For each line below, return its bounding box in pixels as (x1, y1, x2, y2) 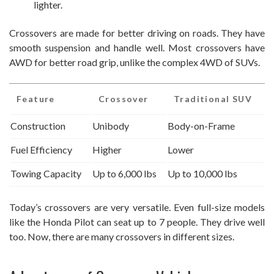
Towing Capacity (10, 168, 81, 180)
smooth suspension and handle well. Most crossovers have (9, 42, 265, 54)
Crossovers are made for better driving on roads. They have (9, 27, 265, 39)
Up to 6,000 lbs (92, 168, 157, 180)
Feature (17, 94, 55, 105)
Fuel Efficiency (10, 144, 72, 156)
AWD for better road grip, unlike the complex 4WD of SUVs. (9, 56, 260, 68)
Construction (10, 120, 65, 132)
